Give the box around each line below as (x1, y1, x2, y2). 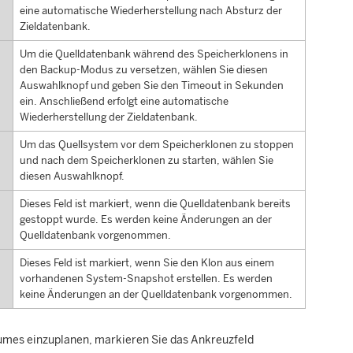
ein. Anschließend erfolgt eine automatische (19, 95, 229, 108)
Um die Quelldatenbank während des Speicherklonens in (19, 48, 288, 61)
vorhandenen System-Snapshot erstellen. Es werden (19, 273, 273, 285)
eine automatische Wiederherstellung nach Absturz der (19, 5, 282, 17)
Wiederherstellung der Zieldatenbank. (19, 111, 198, 124)
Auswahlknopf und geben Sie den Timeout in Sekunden (19, 80, 284, 92)
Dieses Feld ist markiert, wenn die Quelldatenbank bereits (19, 198, 291, 210)
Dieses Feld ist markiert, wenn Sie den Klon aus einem (19, 257, 274, 269)
